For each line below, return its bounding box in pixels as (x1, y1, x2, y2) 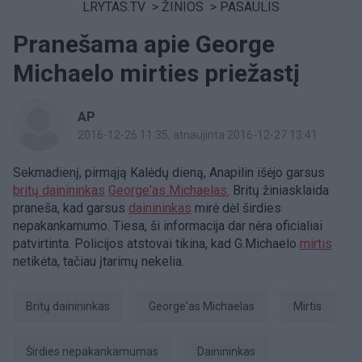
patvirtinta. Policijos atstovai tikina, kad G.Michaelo (13, 236, 300, 251)
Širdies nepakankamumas (32, 345, 158, 358)
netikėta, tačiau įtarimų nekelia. (13, 254, 184, 269)
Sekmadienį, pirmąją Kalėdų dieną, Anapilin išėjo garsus (13, 165, 325, 180)
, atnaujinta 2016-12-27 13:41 (168, 128, 318, 141)
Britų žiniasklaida (229, 183, 329, 198)
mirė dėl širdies (192, 200, 281, 216)
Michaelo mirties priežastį (13, 59, 300, 87)
